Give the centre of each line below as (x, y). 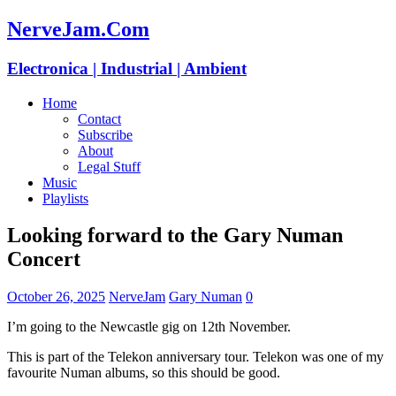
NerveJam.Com (78, 29)
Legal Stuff (109, 166)
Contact (99, 118)
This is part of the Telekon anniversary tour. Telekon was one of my (195, 357)
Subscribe (105, 134)
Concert (44, 259)
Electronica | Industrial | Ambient (127, 68)
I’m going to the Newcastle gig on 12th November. (149, 327)
